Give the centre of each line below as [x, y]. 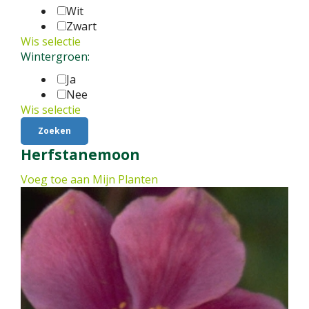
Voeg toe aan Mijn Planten [89, 179]
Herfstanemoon [80, 154]
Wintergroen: [55, 57]
